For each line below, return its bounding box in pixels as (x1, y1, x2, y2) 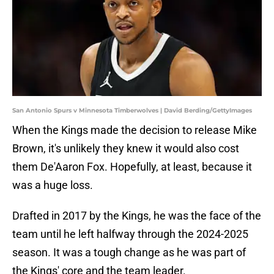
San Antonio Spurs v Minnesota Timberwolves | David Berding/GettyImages (12, 106, 252, 115)
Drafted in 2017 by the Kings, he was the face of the (12, 209, 261, 223)
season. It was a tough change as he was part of (12, 246, 246, 259)
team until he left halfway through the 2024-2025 (12, 228, 248, 241)
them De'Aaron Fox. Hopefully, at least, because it (12, 160, 252, 174)
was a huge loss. (12, 179, 93, 192)
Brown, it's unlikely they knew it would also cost (12, 142, 239, 155)
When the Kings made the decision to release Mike (12, 124, 257, 137)
